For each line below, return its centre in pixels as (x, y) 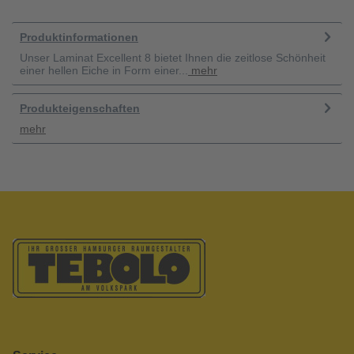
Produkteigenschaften (80, 108)
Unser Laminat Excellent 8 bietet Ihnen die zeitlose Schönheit (173, 58)
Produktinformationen (79, 37)
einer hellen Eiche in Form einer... (104, 70)
